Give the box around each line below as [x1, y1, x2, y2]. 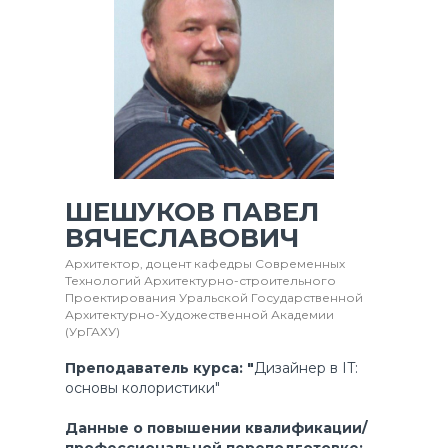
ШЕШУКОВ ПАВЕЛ [64, 196, 319, 229]
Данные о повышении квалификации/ [64, 419, 367, 438]
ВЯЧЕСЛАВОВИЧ [64, 222, 299, 255]
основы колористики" [64, 379, 220, 398]
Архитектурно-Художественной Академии [64, 307, 334, 323]
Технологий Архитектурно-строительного [64, 273, 336, 289]
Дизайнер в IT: [253, 359, 358, 378]
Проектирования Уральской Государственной [64, 290, 363, 306]
